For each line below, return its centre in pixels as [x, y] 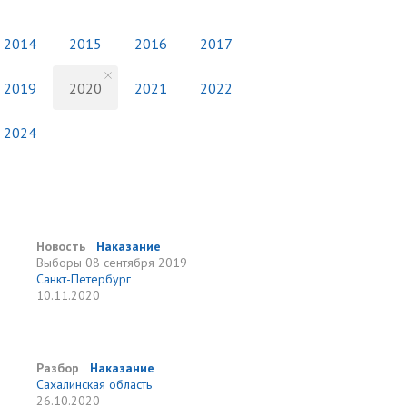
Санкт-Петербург [84, 279]
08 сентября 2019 [137, 263]
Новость [61, 246]
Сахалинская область [94, 384]
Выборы [60, 263]
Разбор [58, 368]
